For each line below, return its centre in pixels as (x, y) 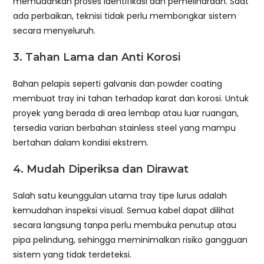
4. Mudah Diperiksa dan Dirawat (101, 169)
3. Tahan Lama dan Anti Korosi (97, 57)
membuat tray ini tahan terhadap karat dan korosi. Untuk (131, 98)
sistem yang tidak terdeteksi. (72, 254)
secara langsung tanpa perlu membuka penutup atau (125, 225)
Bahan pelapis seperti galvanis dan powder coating (118, 83)
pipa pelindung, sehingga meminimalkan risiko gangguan (131, 240)
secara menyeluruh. (55, 30)
